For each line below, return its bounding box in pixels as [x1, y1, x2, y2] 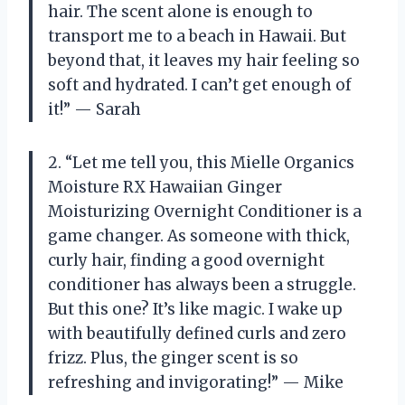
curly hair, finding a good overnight [48, 250, 325, 270]
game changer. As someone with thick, [48, 225, 350, 246]
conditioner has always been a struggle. [48, 274, 356, 295]
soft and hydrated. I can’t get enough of [48, 74, 352, 95]
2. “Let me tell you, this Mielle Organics [48, 152, 354, 173]
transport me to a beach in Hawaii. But [48, 25, 346, 46]
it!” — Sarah [48, 99, 141, 119]
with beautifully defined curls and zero [48, 323, 346, 344]
